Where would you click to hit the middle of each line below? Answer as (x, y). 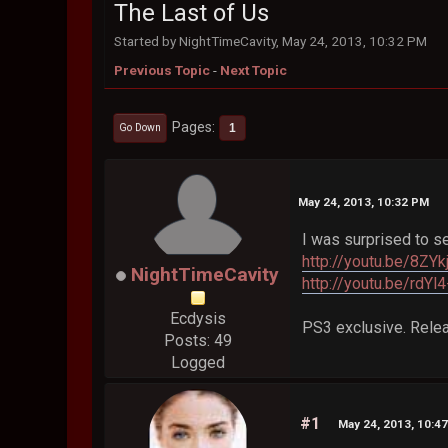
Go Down (140, 127)
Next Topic (254, 70)
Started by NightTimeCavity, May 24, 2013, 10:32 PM (271, 41)
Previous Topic (162, 70)
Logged (197, 363)
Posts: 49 (197, 341)
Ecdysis (197, 319)
